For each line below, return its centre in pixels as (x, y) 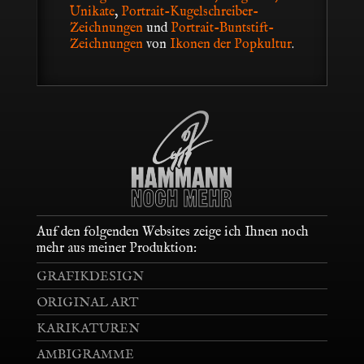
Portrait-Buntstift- (222, 29)
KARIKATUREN (88, 329)
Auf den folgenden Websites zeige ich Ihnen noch (172, 232)
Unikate (92, 13)
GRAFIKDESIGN (90, 277)
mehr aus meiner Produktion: (116, 248)
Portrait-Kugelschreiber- (189, 13)
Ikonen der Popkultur (230, 45)
